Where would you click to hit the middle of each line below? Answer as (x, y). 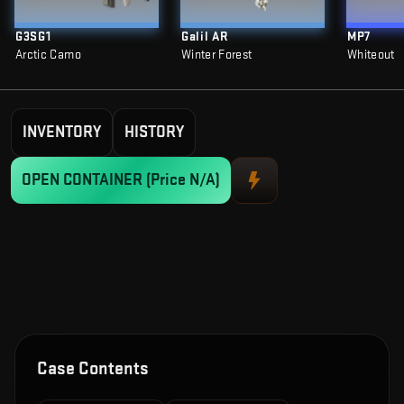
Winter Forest (217, 55)
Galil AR (205, 37)
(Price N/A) (183, 180)
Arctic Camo (48, 55)
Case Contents (93, 369)
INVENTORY (62, 132)
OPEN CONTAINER (84, 180)
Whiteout (371, 55)
